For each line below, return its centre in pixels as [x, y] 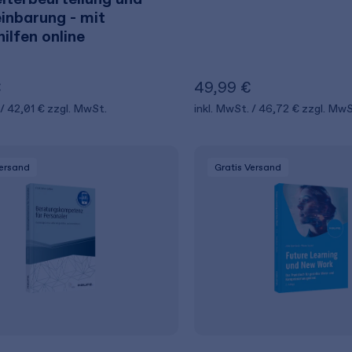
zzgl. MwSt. [77, 109]
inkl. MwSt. [222, 109]
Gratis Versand [247, 167]
